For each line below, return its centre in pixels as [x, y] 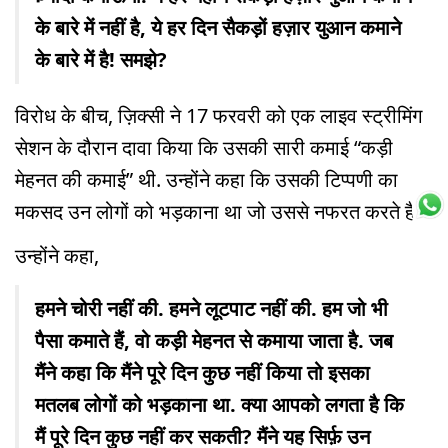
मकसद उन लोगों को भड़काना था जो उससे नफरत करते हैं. [217, 211]
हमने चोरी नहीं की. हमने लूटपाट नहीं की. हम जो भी [211, 309]
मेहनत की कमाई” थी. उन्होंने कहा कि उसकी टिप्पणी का [206, 179]
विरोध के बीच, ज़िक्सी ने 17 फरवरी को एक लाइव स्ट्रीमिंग [218, 115]
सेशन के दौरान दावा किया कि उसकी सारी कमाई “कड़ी [204, 147]
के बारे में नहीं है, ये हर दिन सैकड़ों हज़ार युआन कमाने [218, 27]
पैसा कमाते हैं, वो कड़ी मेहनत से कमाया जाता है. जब [214, 341]
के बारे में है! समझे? [101, 59]
